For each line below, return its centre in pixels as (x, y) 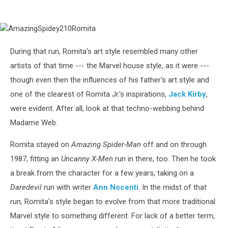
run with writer (67, 187)
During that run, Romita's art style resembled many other (104, 51)
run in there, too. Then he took (164, 159)
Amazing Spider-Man (106, 144)
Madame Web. (34, 122)
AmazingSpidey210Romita (45, 29)
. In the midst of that (173, 187)
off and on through (174, 144)
